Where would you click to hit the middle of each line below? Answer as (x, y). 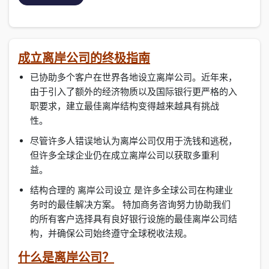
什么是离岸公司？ (66, 258)
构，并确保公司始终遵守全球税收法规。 (111, 234)
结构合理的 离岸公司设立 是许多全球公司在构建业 (131, 190)
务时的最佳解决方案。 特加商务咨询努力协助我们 (130, 205)
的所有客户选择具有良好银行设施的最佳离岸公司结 (134, 219)
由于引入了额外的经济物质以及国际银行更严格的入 (134, 92)
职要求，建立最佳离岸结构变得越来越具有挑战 (125, 106)
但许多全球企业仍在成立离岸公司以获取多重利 (125, 156)
